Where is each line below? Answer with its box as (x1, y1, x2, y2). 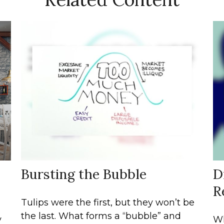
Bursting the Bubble (21, 165, 147, 182)
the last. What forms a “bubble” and (21, 210, 181, 221)
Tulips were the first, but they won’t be (21, 196, 195, 208)
